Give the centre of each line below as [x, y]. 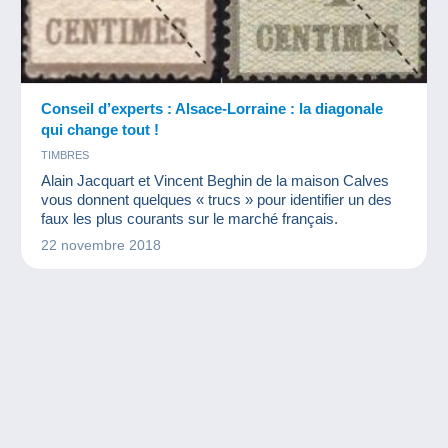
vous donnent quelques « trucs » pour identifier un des [216, 200]
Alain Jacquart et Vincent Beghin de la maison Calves [215, 181]
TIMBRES [65, 155]
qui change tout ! [100, 130]
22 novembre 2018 [101, 245]
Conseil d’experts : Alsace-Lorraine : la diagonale [212, 109]
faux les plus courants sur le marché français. [189, 219]
